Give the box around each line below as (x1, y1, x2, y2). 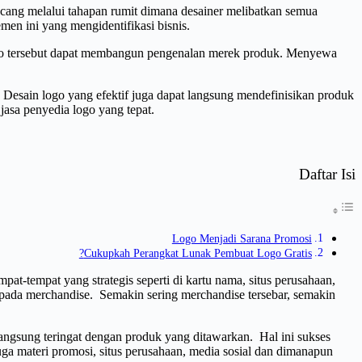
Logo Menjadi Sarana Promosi (171, 231, 312, 245)
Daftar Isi (299, 165, 356, 183)
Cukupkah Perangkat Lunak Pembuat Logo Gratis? (83, 246, 312, 259)
